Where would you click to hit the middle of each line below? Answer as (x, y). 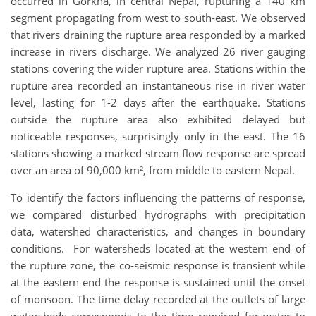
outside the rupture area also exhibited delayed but (158, 119)
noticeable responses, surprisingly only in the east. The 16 (158, 136)
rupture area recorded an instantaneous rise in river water (158, 85)
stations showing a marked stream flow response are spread (158, 153)
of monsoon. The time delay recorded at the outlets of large (158, 299)
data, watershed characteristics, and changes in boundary (158, 231)
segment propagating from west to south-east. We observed (158, 17)
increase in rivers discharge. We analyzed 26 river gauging (158, 51)
